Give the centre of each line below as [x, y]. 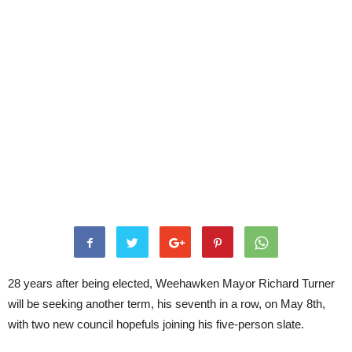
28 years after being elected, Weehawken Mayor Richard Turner [171, 283]
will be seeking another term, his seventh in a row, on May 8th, [167, 304]
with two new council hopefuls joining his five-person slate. [156, 324]
